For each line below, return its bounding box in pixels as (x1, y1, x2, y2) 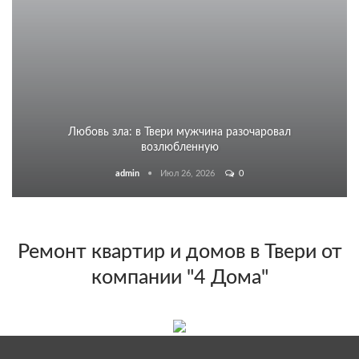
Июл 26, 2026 (160, 168, 215, 178)
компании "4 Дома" (91, 267, 268, 288)
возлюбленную (140, 141, 219, 153)
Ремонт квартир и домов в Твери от (17, 241, 342, 262)
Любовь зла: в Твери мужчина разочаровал (68, 126, 291, 138)
